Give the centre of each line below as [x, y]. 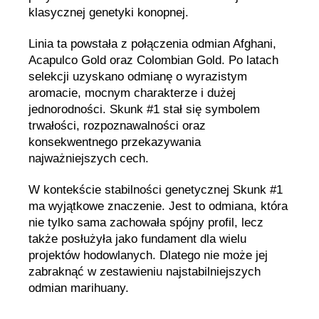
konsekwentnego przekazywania [115, 142]
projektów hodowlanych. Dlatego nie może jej [148, 256]
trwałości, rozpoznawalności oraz [117, 126]
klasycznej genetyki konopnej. [109, 12]
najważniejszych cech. [89, 158]
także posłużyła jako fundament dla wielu [137, 239]
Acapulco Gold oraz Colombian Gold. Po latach [153, 60]
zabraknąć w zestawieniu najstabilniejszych [145, 272]
